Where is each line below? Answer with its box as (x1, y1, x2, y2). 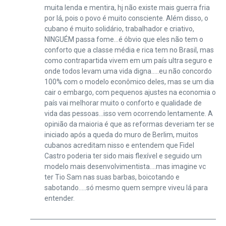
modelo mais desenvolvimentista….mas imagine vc (44, 162, 206, 171)
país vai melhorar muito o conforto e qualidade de (44, 98, 202, 107)
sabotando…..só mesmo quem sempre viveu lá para (44, 183, 208, 192)
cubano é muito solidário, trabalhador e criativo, (44, 24, 194, 33)
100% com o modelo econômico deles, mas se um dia (44, 77, 214, 86)
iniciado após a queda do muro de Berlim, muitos (44, 130, 198, 139)
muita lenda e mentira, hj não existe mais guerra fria (44, 3, 210, 12)
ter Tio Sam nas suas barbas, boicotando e (44, 173, 180, 181)
